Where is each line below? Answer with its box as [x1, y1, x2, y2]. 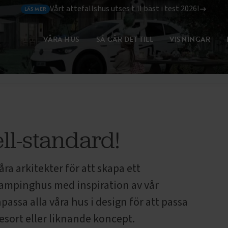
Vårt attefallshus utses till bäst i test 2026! [49, 3, 199, 14]
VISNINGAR [169, 34, 211, 45]
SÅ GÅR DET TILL [96, 34, 154, 45]
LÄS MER [24, 5, 47, 13]
